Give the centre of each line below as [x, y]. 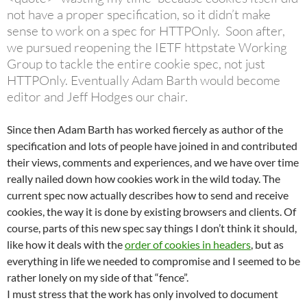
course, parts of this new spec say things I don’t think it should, [152, 228]
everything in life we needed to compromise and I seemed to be [153, 260]
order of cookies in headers [188, 244]
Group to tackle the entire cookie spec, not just [136, 63]
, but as [267, 244]
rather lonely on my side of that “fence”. [98, 277]
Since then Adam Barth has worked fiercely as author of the [145, 129]
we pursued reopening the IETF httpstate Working [147, 47]
